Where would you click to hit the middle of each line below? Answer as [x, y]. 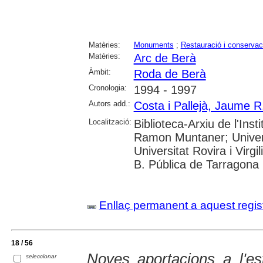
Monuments [154, 45]
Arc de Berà [165, 58]
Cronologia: [107, 87]
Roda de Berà [170, 74]
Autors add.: [109, 103]
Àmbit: [100, 72]
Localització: [110, 122]
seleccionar [41, 256]
